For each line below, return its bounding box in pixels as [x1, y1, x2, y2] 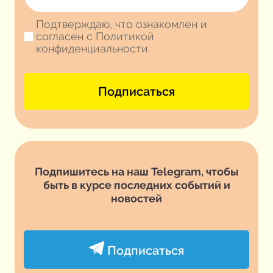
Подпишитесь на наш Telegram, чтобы [35, 165, 238, 178]
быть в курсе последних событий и [43, 178, 230, 191]
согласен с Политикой [36, 29, 154, 43]
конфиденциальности [36, 41, 148, 55]
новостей [111, 191, 162, 205]
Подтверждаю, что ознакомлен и [36, 17, 207, 30]
